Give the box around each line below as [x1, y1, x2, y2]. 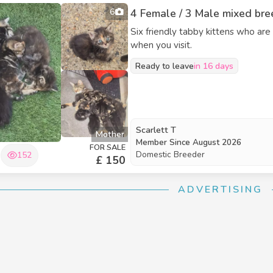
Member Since [136, 136, 193, 148]
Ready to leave [135, 60, 194, 72]
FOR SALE [90, 142, 126, 153]
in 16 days [194, 60, 233, 72]
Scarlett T [136, 124, 176, 136]
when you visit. [130, 39, 192, 51]
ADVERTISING [178, 183, 263, 196]
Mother [95, 128, 124, 140]
